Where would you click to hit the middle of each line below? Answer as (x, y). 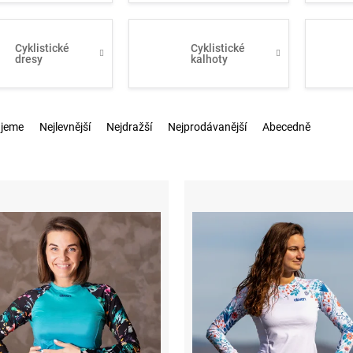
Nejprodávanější (207, 127)
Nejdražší (129, 127)
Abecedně (286, 127)
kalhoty (210, 59)
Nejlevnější (65, 127)
